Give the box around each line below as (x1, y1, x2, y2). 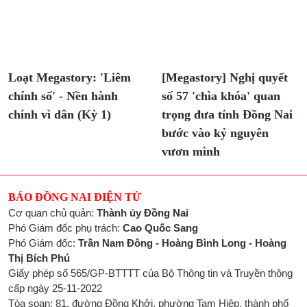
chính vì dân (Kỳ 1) (8, 108, 111, 121)
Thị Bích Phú (8, 252, 70, 264)
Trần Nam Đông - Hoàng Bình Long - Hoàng (78, 237, 286, 249)
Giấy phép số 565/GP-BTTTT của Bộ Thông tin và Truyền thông (8, 267, 293, 279)
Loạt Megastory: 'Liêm (8, 71, 131, 84)
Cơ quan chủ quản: (8, 207, 97, 219)
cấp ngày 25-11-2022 (8, 282, 102, 294)
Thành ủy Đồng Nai (97, 207, 188, 219)
